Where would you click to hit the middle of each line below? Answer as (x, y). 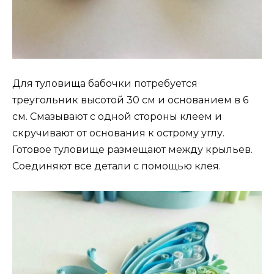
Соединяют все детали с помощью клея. (117, 166)
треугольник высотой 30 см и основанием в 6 (130, 100)
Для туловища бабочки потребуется (105, 83)
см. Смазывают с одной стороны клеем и (117, 116)
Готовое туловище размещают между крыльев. (132, 149)
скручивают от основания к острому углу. (118, 133)
